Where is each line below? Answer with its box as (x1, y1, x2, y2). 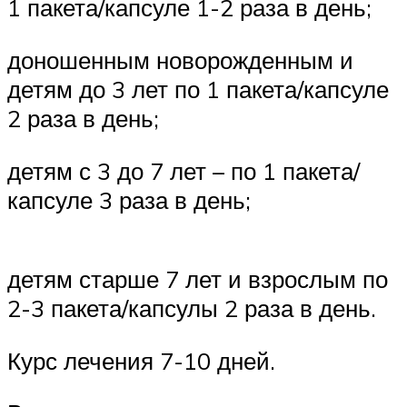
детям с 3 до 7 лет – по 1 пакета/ (7, 155, 360, 185)
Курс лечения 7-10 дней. (7, 345, 275, 375)
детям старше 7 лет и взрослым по (7, 264, 388, 294)
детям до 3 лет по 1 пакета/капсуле (7, 74, 389, 104)
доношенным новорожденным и (7, 45, 353, 75)
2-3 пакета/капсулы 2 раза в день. (7, 293, 376, 323)
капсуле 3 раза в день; (7, 184, 251, 214)
